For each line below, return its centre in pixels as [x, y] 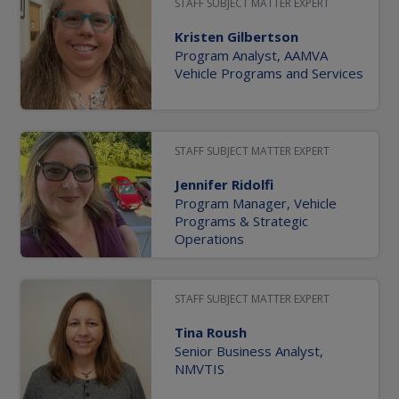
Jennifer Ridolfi [224, 184]
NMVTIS [199, 368]
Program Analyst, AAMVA [251, 56]
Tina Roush [211, 332]
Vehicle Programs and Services [269, 73]
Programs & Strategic [241, 220]
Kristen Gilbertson [236, 37]
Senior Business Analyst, [249, 350]
